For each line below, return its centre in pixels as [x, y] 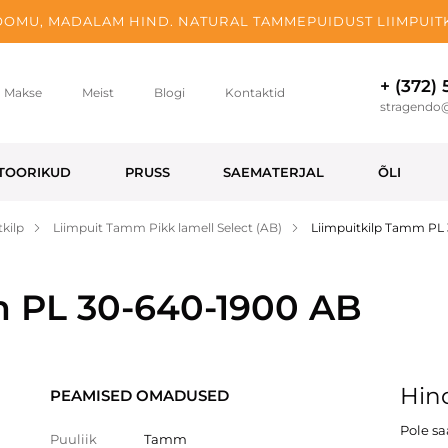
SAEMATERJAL [274, 172]
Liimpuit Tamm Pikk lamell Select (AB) [167, 227]
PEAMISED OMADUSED [139, 395]
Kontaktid [254, 92]
